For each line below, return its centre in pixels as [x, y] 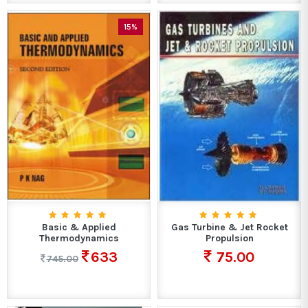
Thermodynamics [79, 239]
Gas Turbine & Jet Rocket [229, 228]
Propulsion [229, 239]
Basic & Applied [79, 228]
